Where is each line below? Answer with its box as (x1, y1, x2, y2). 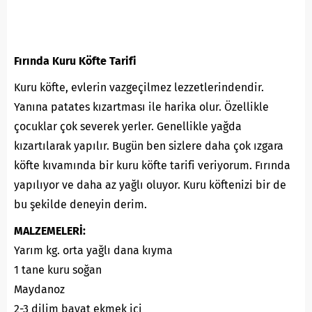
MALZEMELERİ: (14, 224, 86, 238)
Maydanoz (14, 283, 65, 297)
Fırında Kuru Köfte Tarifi (14, 54, 136, 68)
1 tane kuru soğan (14, 263, 102, 277)
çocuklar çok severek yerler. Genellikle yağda (14, 120, 242, 134)
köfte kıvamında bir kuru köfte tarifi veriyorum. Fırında (14, 159, 290, 173)
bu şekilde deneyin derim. (14, 198, 147, 212)
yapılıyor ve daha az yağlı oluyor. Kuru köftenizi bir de (14, 178, 286, 192)
